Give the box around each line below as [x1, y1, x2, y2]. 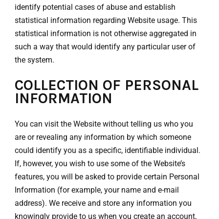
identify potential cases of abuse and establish [15, 2, 175, 12]
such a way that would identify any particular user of [15, 42, 196, 52]
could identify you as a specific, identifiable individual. [15, 146, 200, 155]
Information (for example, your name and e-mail [15, 185, 179, 195]
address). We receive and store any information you [15, 198, 192, 208]
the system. [15, 55, 54, 65]
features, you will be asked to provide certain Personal [15, 172, 199, 182]
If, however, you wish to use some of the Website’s [15, 159, 185, 169]
